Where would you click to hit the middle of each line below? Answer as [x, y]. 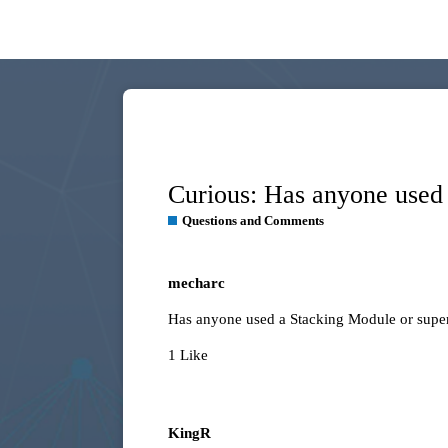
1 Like [188, 355]
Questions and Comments [253, 221]
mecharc [196, 283]
